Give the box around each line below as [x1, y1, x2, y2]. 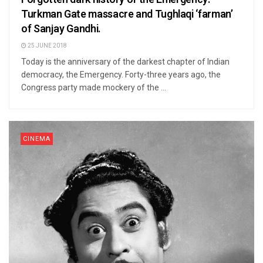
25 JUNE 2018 [26, 41, 67, 50]
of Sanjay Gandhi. [21, 21, 101, 37]
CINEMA [23, 133, 50, 144]
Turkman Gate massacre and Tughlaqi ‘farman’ [21, 6, 233, 22]
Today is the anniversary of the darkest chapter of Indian [21, 56, 230, 66]
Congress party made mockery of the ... [21, 82, 166, 92]
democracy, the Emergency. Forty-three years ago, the [21, 69, 221, 79]
